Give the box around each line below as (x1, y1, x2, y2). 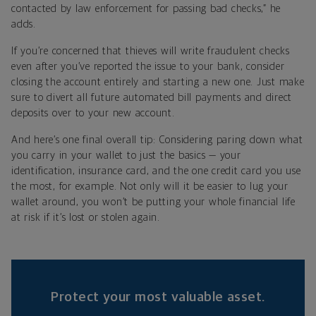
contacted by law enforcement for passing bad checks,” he (11, 3, 281, 14)
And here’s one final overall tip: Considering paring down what (11, 134, 303, 145)
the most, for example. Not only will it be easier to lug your (11, 181, 288, 192)
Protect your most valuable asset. (51, 290, 265, 304)
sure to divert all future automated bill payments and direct (11, 92, 292, 103)
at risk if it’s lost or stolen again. (11, 212, 160, 223)
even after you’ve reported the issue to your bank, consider (11, 61, 285, 72)
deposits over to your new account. (11, 107, 175, 119)
